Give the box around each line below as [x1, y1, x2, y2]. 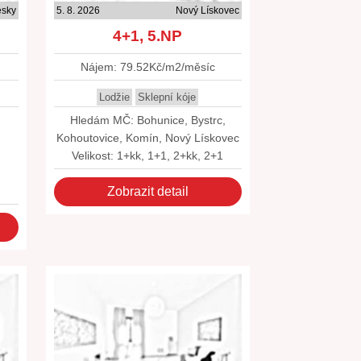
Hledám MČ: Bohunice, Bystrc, [69, 114, 226, 127]
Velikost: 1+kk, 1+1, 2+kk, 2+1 [72, 149, 224, 162]
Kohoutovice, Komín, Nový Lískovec [56, 131, 239, 144]
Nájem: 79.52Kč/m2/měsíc [80, 60, 215, 73]
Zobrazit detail [106, 185, 189, 198]
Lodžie [99, 91, 131, 103]
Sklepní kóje [138, 91, 197, 103]
